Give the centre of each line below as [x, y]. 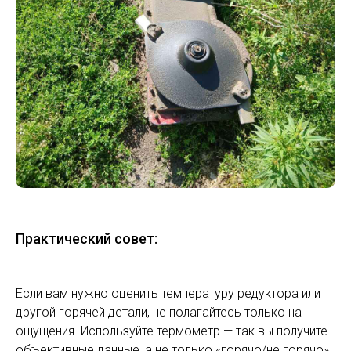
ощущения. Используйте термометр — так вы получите [172, 331]
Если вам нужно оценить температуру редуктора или [168, 294]
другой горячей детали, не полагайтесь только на [159, 313]
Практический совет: [87, 239]
